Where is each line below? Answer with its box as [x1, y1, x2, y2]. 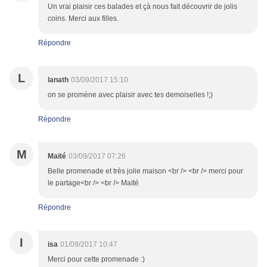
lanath [48, 76, 69, 85]
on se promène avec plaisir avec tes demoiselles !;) [48, 91, 213, 100]
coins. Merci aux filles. [48, 14, 119, 23]
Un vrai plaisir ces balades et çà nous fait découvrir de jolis [48, 2, 237, 11]
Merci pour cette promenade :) [48, 255, 145, 264]
